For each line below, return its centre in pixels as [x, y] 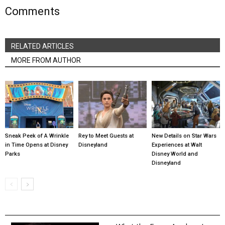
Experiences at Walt [177, 145]
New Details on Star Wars [184, 136]
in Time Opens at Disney [36, 145]
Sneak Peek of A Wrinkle [37, 136]
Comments [32, 12]
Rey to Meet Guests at [106, 136]
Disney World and [175, 154]
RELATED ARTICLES [42, 46]
